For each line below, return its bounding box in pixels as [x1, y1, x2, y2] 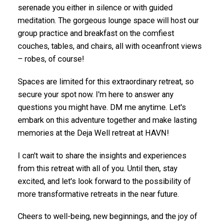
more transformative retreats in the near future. [17, 189, 179, 199]
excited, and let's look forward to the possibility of [17, 176, 191, 186]
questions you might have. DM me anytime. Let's [17, 103, 186, 112]
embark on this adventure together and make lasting [17, 115, 197, 125]
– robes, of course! [17, 54, 84, 64]
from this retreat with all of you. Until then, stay [17, 163, 178, 173]
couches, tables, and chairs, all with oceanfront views [17, 41, 202, 51]
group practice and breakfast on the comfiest [17, 29, 174, 38]
